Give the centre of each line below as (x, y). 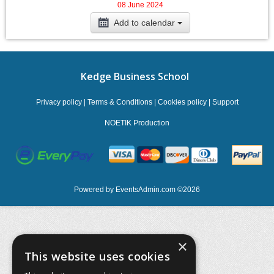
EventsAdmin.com (146, 190)
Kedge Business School (135, 76)
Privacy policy (59, 102)
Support (225, 102)
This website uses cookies (97, 256)
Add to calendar (145, 23)
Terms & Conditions (120, 102)
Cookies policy (182, 102)
